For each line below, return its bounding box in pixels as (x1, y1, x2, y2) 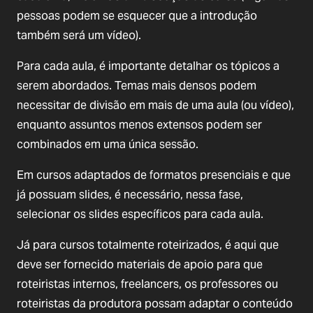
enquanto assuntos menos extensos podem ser (17, 117, 262, 132)
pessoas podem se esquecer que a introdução (17, 8, 257, 23)
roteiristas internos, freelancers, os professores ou (17, 276, 278, 291)
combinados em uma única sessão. (17, 136, 198, 152)
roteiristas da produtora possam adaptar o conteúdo (17, 296, 293, 311)
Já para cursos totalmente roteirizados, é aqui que (17, 237, 279, 252)
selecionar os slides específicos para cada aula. (17, 206, 263, 221)
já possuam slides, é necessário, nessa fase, (17, 187, 243, 202)
